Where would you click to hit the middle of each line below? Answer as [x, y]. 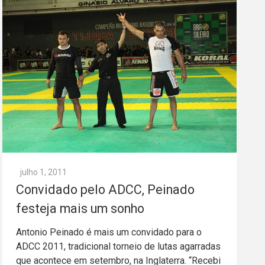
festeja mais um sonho [80, 209]
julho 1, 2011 [43, 172]
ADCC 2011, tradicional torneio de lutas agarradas [118, 247]
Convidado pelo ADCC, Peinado [105, 190]
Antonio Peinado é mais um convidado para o [109, 232]
